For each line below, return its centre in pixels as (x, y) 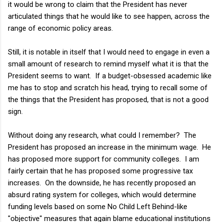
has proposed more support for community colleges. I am (104, 159)
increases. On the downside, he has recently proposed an (102, 183)
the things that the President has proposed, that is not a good (108, 99)
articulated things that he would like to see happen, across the (109, 16)
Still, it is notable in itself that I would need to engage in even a (109, 52)
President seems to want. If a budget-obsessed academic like (110, 76)
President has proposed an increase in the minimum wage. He (110, 147)
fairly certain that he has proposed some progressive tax (100, 171)
